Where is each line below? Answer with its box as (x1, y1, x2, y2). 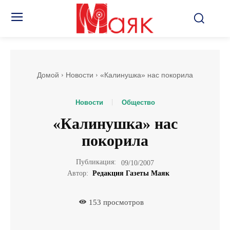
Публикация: (76, 158, 116, 166)
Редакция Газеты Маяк (92, 169, 169, 178)
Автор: (67, 169, 88, 178)
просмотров (101, 198, 144, 206)
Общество (121, 99, 155, 107)
